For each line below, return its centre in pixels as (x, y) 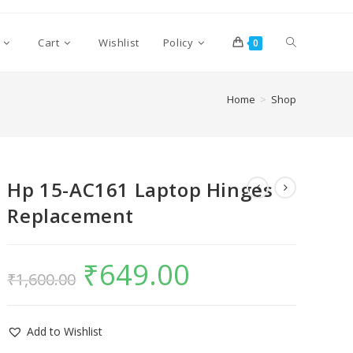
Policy (178, 43)
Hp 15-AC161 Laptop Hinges (140, 190)
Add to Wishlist (65, 331)
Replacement (71, 216)
